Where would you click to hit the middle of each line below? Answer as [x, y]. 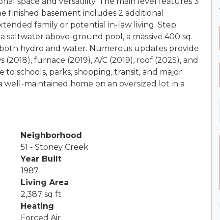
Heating [37, 206]
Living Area [45, 182]
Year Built [41, 159]
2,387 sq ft [41, 194]
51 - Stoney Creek [55, 147]
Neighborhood [51, 135]
